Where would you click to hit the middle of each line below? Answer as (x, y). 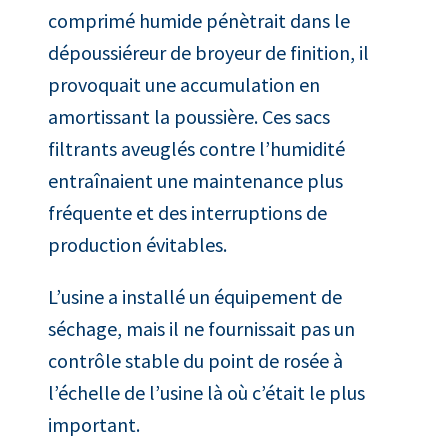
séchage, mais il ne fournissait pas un (201, 328)
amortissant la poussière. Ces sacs (189, 116)
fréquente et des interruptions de (187, 212)
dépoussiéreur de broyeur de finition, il (208, 52)
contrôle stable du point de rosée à (195, 360)
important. (94, 424)
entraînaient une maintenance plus (195, 180)
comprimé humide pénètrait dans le (199, 20)
